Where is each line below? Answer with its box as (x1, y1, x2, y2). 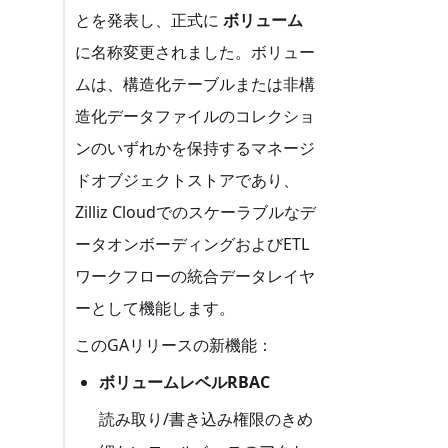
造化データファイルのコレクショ (75, 105, 316, 128)
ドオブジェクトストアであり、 (75, 169, 300, 192)
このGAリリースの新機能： (75, 334, 274, 357)
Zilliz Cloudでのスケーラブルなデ (75, 201, 317, 224)
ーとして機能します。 (75, 297, 236, 320)
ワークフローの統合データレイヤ (75, 265, 316, 288)
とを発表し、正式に (75, 9, 224, 32)
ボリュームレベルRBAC (99, 370, 271, 393)
